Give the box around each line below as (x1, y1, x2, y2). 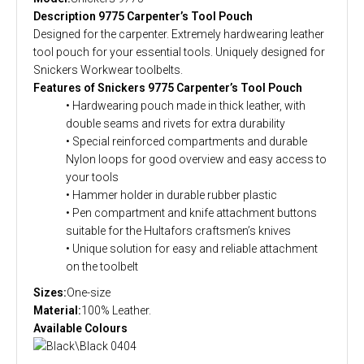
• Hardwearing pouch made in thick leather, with (66, 98, 305, 112)
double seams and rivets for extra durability (66, 116, 285, 130)
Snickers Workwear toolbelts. (33, 63, 183, 76)
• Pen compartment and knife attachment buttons (66, 206, 317, 219)
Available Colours (33, 321, 128, 335)
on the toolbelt (66, 259, 138, 273)
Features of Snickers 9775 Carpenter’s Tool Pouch (33, 80, 302, 94)
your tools (66, 170, 119, 184)
